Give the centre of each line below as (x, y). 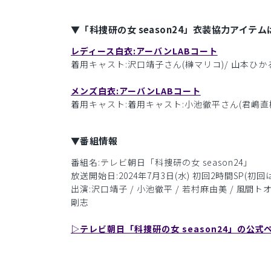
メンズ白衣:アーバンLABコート (136, 91)
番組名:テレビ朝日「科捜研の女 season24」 (162, 162)
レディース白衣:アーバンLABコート (144, 51)
